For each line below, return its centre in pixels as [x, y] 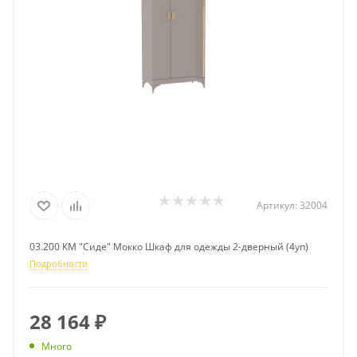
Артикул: [277, 206]
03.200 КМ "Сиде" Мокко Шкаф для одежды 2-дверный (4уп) [169, 247]
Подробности [59, 264]
